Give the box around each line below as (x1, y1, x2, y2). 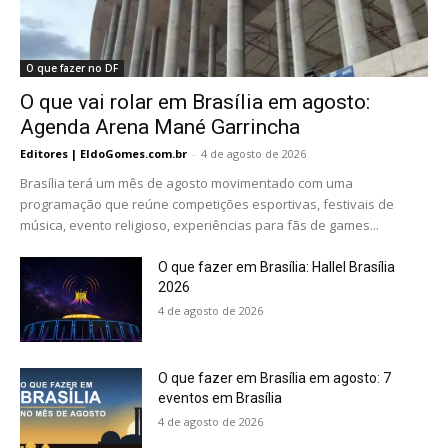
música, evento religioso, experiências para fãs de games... (20, 215, 379, 234)
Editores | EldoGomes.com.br (20, 145, 187, 161)
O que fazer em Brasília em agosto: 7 (158, 370, 392, 387)
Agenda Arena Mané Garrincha (20, 114, 300, 139)
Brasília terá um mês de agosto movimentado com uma (20, 173, 353, 192)
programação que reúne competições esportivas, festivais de (20, 194, 394, 213)
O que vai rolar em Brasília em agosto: (20, 89, 370, 114)
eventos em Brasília (158, 390, 283, 407)
